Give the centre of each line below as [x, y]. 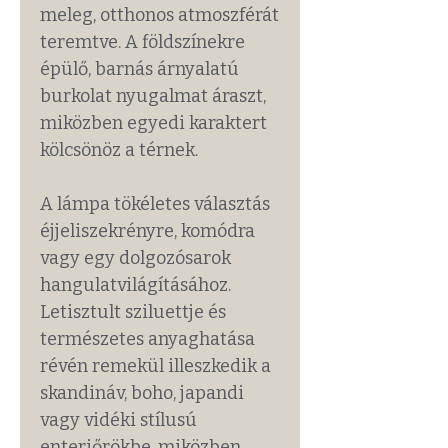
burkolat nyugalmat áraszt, [153, 96]
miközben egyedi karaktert [153, 123]
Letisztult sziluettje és [133, 312]
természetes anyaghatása [147, 339]
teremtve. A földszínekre [142, 42]
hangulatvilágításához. [135, 285]
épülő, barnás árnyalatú [139, 69]
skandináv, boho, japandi [142, 393]
